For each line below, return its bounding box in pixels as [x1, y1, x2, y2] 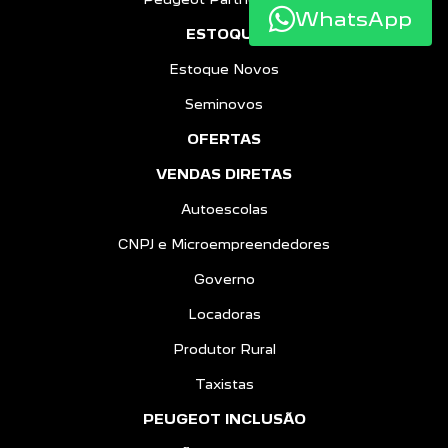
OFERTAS [187, 131, 261, 147]
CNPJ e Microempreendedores [118, 236, 330, 252]
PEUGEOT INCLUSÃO [142, 411, 306, 427]
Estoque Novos [169, 61, 279, 77]
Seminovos [185, 96, 263, 112]
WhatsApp [295, 6, 412, 31]
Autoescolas [180, 201, 268, 217]
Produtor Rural [172, 341, 276, 357]
